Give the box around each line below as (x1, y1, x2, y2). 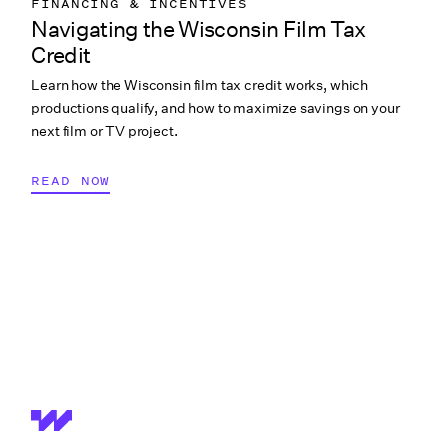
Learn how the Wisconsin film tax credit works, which (31, 76, 369, 95)
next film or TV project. (31, 122, 178, 141)
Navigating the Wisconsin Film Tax (31, 15, 366, 42)
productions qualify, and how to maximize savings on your (31, 99, 400, 118)
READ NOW (31, 171, 111, 191)
